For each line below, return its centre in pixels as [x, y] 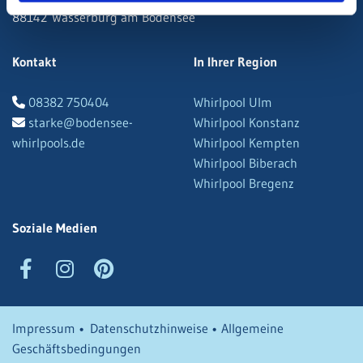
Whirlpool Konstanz [247, 122]
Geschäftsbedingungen [77, 348]
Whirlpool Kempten [247, 142]
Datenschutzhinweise [149, 328]
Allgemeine [252, 328]
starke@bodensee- [81, 122]
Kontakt [34, 61]
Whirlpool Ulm [233, 102]
